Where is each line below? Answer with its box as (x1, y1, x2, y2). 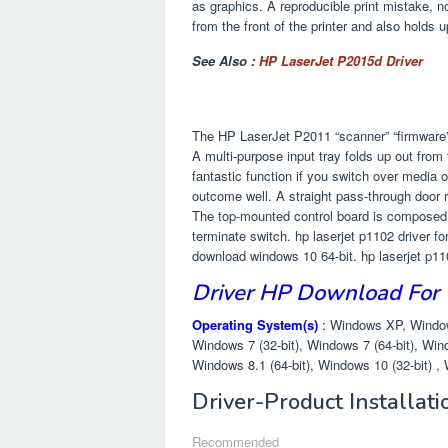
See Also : (192, 50, 259, 70)
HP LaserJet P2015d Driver (259, 50, 423, 70)
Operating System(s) (192, 314, 318, 334)
